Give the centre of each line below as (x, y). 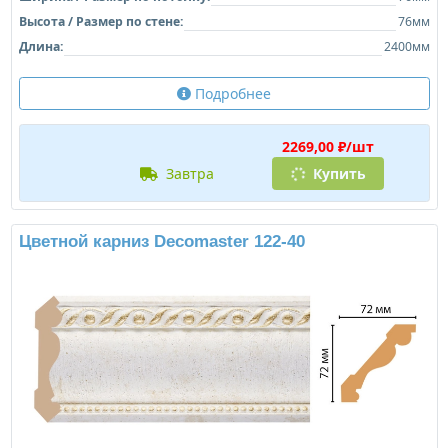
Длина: (40, 46)
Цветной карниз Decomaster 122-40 (161, 241)
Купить (337, 173)
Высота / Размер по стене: (100, 21)
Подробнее (231, 93)
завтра (193, 173)
